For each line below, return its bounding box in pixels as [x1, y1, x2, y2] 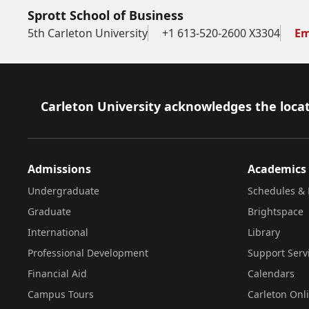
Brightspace [247, 205, 303, 218]
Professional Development [28, 246, 148, 259]
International [28, 226, 88, 239]
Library [247, 226, 280, 239]
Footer [27, 97, 68, 115]
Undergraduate [28, 184, 99, 197]
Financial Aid [28, 267, 87, 280]
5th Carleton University [28, 26, 148, 41]
